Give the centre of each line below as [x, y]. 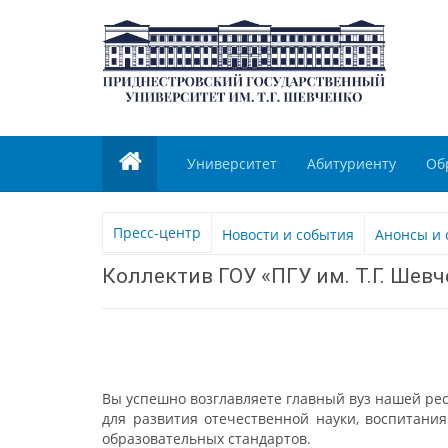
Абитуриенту [351, 164]
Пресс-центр [157, 233]
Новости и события [288, 235]
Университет [232, 164]
